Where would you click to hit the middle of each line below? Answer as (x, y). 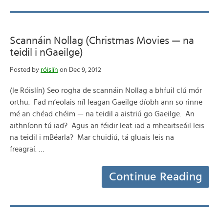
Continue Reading (155, 177)
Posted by (25, 70)
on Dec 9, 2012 (80, 70)
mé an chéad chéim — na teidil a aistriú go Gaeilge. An (102, 114)
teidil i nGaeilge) (46, 52)
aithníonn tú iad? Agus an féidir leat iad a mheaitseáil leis (107, 126)
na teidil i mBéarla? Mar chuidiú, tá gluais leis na (92, 137)
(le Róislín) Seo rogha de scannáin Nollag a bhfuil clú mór (106, 90)
